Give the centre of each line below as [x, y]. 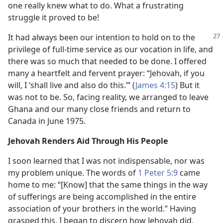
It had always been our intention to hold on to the [102, 37]
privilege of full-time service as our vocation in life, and [111, 49]
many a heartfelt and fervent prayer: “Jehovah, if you [106, 73]
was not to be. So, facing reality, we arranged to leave [108, 97]
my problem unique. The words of [73, 173]
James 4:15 [155, 85]
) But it [187, 85]
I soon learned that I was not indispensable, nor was [106, 161]
